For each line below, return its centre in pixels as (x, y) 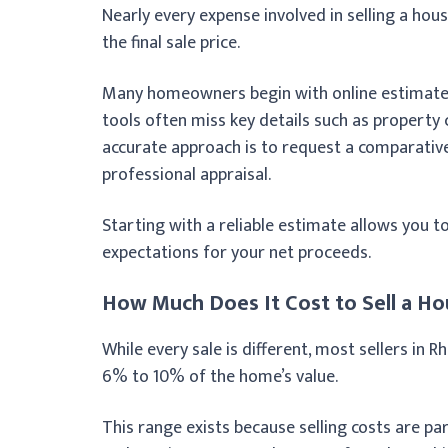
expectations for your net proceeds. (236, 252)
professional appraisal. (186, 174)
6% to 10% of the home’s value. (220, 376)
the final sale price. (171, 42)
